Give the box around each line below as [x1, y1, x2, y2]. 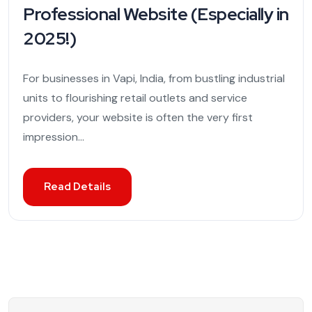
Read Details [44, 180, 111, 194]
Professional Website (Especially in [23, 3, 289, 26]
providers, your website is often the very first [23, 110, 253, 125]
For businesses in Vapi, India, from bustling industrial [23, 71, 285, 86]
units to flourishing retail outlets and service [23, 91, 247, 106]
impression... [23, 130, 84, 145]
